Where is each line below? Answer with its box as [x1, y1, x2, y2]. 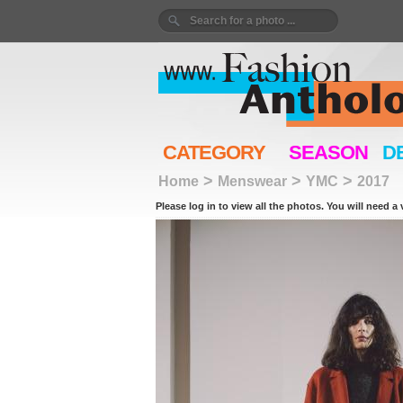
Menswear [217, 173, 287, 189]
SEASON [288, 141, 368, 164]
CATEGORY [162, 141, 265, 164]
